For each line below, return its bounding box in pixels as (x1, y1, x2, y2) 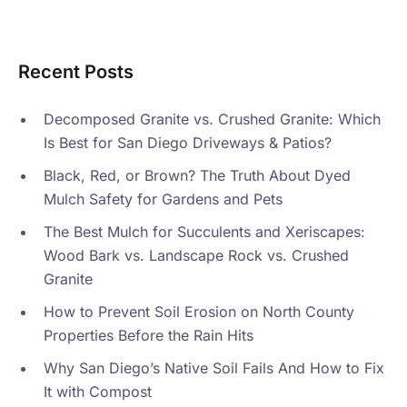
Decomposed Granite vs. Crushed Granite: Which (44, 110, 381, 129)
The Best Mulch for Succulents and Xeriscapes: (44, 223, 365, 242)
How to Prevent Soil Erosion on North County (44, 303, 354, 322)
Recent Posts (18, 61, 134, 84)
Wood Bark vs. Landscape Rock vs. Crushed (44, 246, 349, 265)
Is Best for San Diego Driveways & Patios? (44, 134, 332, 153)
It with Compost (44, 382, 152, 402)
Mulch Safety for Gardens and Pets (44, 190, 283, 209)
